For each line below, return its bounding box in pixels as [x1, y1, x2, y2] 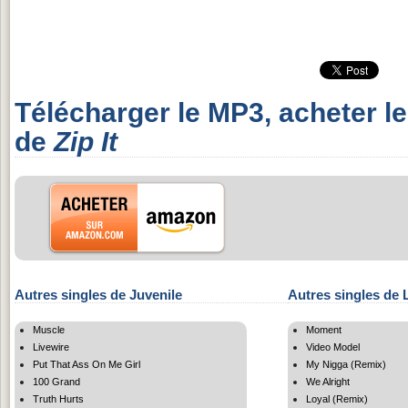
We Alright [306, 375, 350, 387]
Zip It [54, 126, 117, 157]
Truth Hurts [33, 393, 84, 404]
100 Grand [33, 375, 80, 387]
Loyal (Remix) [306, 393, 368, 404]
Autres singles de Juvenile [15, 286, 182, 302]
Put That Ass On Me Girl [33, 358, 140, 370]
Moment [306, 323, 342, 335]
